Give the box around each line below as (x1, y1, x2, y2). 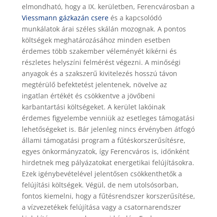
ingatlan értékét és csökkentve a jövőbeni (21, 91, 155, 101)
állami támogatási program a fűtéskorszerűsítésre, (21, 136, 186, 145)
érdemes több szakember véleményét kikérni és (21, 46, 177, 56)
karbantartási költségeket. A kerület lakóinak (21, 102, 165, 112)
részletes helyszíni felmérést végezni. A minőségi (21, 58, 181, 67)
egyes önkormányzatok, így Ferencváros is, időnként (21, 147, 189, 156)
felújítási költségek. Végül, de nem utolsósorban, (21, 180, 179, 190)
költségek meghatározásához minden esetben (21, 35, 170, 45)
